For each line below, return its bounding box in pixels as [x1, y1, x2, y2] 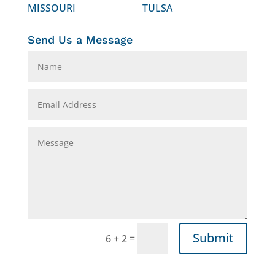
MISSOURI [27, 1, 76, 15]
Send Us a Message [27, 33, 133, 47]
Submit [193, 230, 234, 247]
